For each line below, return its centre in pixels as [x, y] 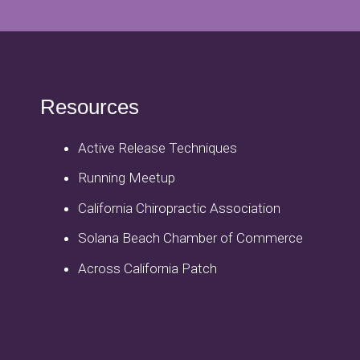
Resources [89, 106]
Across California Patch [148, 268]
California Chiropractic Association [180, 208]
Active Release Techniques [158, 147]
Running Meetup [127, 178]
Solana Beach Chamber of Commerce [191, 238]
